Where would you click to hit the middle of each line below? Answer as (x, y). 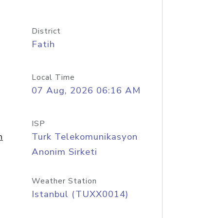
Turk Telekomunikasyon (84, 137)
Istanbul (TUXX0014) (80, 194)
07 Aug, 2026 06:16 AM (86, 91)
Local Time (53, 77)
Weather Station (64, 181)
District (46, 31)
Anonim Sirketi (64, 152)
